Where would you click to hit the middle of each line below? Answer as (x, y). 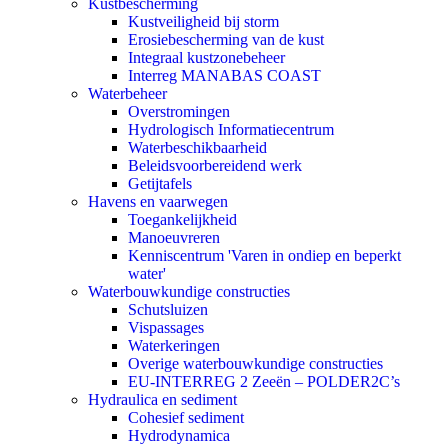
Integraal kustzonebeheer (206, 58)
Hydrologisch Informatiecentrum (231, 130)
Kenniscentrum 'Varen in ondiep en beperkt (264, 256)
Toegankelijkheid (182, 220)
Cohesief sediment (186, 418)
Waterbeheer (127, 94)
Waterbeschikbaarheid (197, 148)
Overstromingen (179, 112)
